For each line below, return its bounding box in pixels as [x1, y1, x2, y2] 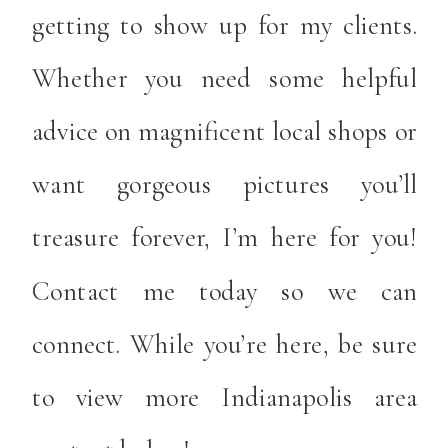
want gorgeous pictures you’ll [32, 168, 418, 201]
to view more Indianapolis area [32, 380, 418, 414]
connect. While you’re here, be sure [32, 327, 418, 360]
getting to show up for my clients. [32, 8, 418, 41]
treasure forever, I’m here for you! [32, 221, 418, 254]
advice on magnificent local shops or [32, 114, 418, 148]
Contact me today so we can [32, 274, 418, 307]
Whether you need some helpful [32, 61, 418, 94]
